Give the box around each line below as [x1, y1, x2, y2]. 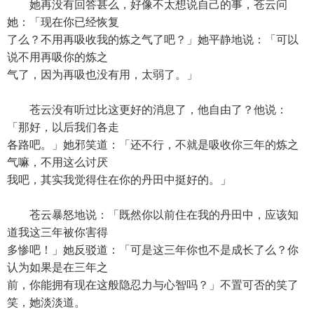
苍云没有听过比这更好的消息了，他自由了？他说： [7, 104, 287, 116]
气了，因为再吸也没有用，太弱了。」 [7, 69, 198, 81]
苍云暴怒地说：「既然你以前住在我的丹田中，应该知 [7, 209, 299, 221]
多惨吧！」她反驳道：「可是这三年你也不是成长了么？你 [7, 244, 299, 256]
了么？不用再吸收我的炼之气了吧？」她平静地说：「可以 [7, 34, 299, 46]
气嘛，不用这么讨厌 [7, 156, 108, 168]
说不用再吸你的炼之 [7, 51, 108, 63]
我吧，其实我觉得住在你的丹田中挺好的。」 [7, 174, 231, 186]
